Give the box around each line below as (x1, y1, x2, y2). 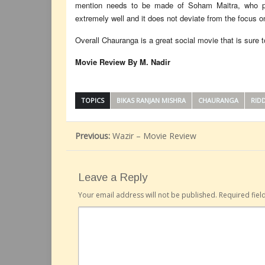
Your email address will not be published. (78, 190, 217, 200)
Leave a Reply (78, 171, 147, 183)
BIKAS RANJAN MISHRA (117, 96, 186, 105)
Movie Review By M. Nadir (75, 56, 170, 67)
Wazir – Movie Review (110, 130, 196, 141)
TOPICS (81, 96, 104, 105)
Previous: (75, 130, 110, 141)
